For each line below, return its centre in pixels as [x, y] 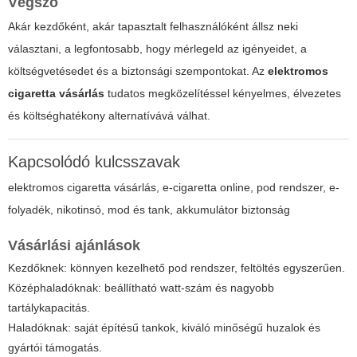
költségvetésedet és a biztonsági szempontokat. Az [138, 71]
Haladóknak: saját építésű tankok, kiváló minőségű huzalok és [164, 327]
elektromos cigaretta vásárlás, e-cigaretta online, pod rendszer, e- [174, 187]
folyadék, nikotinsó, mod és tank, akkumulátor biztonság [149, 209]
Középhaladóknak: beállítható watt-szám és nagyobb [141, 287]
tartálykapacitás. [49, 307]
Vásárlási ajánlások [74, 245]
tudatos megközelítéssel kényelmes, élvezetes [223, 93]
